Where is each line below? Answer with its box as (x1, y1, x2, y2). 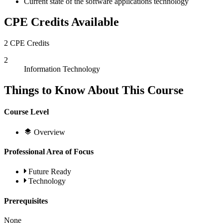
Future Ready (28, 167, 71, 176)
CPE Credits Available (4, 15, 119, 29)
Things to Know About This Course (4, 84, 184, 97)
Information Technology (24, 65, 100, 74)
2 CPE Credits (4, 39, 49, 48)
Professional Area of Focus (4, 147, 94, 156)
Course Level (4, 108, 49, 116)
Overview (34, 127, 65, 136)
